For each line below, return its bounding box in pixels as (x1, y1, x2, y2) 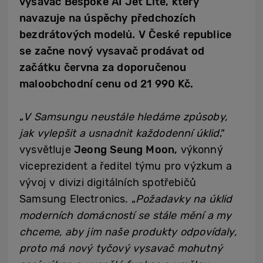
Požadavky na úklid (136, 193, 232, 205)
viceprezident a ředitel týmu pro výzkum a (19, 160, 232, 173)
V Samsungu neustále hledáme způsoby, (23, 110, 227, 123)
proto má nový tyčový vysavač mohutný (19, 242, 222, 255)
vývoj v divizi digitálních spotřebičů (19, 176, 196, 189)
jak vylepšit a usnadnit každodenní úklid (19, 127, 220, 140)
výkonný (177, 143, 223, 156)
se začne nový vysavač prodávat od (19, 45, 205, 58)
